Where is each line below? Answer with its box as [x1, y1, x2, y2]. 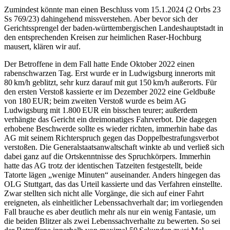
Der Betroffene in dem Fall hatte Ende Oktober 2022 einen [4, 59, 195, 68]
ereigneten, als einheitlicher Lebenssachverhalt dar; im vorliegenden [4, 198, 223, 207]
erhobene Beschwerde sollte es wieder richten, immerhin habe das [4, 124, 217, 133]
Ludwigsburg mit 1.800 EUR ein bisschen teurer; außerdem [4, 105, 197, 114]
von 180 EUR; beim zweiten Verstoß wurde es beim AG [4, 96, 186, 105]
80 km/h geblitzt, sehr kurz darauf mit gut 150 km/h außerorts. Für [4, 78, 217, 87]
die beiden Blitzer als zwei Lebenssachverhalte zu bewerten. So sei [4, 216, 220, 225]
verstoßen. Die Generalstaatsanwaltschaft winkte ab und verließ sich [4, 142, 224, 151]
